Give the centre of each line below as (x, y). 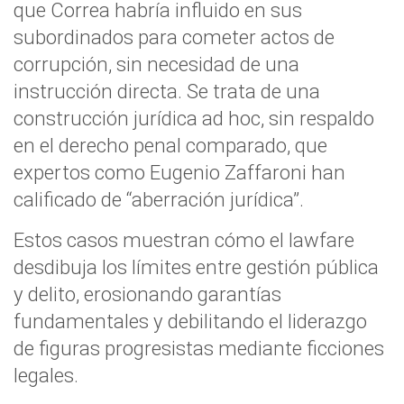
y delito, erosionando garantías (147, 294)
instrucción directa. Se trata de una (167, 91)
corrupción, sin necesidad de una (156, 64)
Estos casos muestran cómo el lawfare (184, 240)
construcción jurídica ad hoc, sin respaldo (194, 118)
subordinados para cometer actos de (174, 37)
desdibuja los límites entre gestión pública (196, 267)
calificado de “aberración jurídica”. (159, 199)
